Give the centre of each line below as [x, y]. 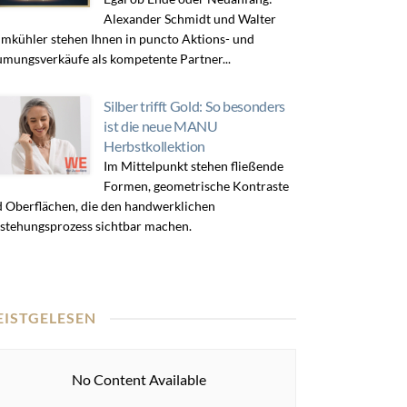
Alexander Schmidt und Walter [190, 19]
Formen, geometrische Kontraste [197, 186]
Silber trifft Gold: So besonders [195, 106]
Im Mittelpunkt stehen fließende [194, 166]
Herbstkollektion [155, 146]
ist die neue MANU [161, 126]
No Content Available [139, 379]
